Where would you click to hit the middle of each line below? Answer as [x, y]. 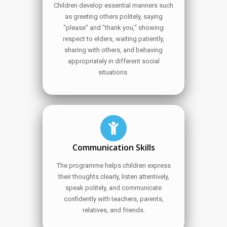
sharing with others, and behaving [113, 50]
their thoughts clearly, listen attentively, [113, 177]
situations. [113, 72]
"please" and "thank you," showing [113, 28]
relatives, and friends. [113, 210]
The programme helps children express [113, 165]
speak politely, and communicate [113, 188]
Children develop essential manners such [113, 5]
